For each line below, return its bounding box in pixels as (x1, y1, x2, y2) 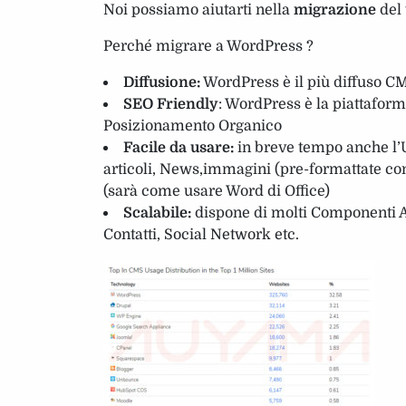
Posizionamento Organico (103, 117, 282, 134)
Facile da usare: (123, 139, 234, 156)
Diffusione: (123, 73, 200, 91)
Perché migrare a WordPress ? (103, 37, 314, 54)
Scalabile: (123, 204, 191, 221)
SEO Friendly (123, 95, 218, 112)
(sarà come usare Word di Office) (103, 182, 330, 199)
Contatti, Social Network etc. (103, 226, 299, 243)
